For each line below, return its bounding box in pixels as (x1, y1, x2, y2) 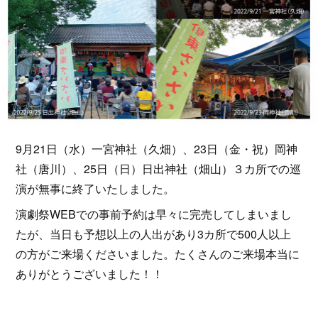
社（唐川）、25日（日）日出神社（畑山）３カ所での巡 (16, 160, 302, 177)
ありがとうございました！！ (16, 265, 164, 283)
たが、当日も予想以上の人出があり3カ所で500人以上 (16, 226, 292, 243)
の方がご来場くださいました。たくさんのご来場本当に (16, 246, 300, 263)
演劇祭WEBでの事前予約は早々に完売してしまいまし (16, 206, 292, 223)
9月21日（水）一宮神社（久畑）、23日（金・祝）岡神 (16, 141, 298, 158)
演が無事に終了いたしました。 (16, 180, 175, 197)
